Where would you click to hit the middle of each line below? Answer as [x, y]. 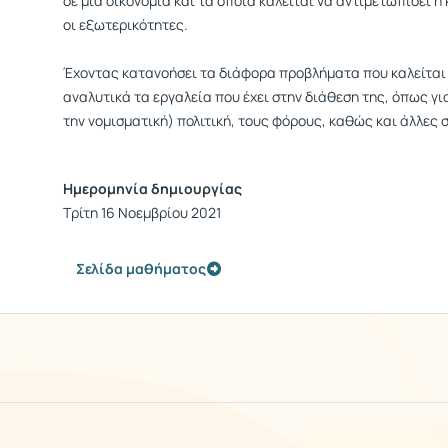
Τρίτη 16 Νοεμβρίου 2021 [142, 212]
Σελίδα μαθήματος [141, 268]
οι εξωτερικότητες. [125, 24]
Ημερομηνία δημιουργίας [152, 188]
